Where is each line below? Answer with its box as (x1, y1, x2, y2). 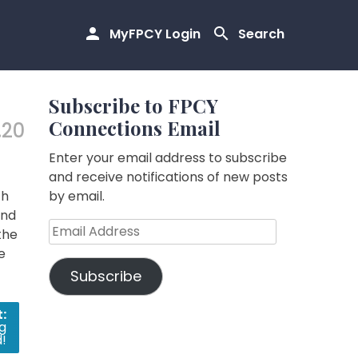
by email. (49, 187, 105, 205)
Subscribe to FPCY (49, 93, 218, 118)
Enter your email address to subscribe (49, 149, 287, 167)
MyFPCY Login (109, 25, 201, 44)
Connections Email (49, 115, 221, 141)
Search (238, 25, 284, 44)
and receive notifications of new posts (49, 168, 288, 186)
